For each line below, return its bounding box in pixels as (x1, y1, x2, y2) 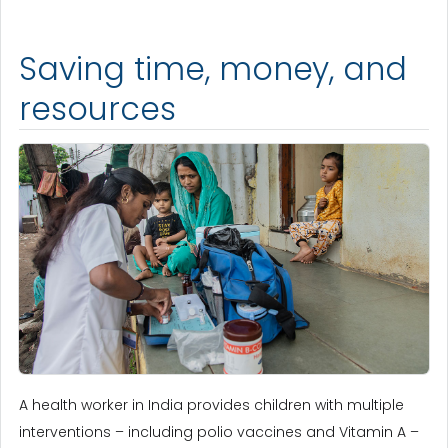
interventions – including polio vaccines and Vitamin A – (19, 422, 419, 443)
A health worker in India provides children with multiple (19, 395, 404, 416)
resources (19, 87, 176, 132)
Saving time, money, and (19, 47, 408, 92)
